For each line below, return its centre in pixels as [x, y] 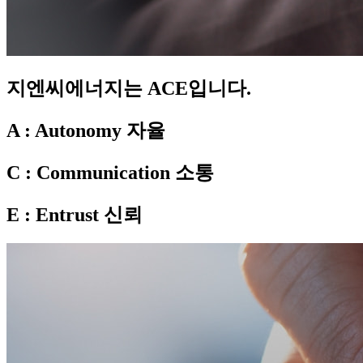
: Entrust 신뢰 [81, 214]
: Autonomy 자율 [92, 130]
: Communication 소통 [117, 172]
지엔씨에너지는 [77, 88]
